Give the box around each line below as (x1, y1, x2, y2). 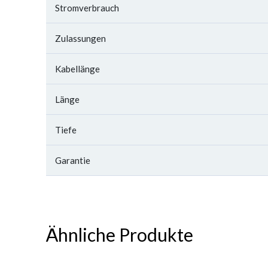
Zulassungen (55, 33, 106, 44)
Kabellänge (55, 63, 100, 74)
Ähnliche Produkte (46, 224, 193, 245)
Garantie (55, 155, 90, 166)
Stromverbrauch (55, 2, 119, 13)
